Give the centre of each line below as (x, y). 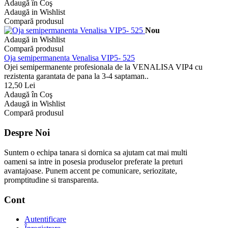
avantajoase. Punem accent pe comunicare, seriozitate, (91, 170)
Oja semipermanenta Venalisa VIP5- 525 (69, 58)
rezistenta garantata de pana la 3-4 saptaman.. (76, 76)
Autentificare (45, 219)
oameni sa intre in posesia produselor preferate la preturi (93, 161)
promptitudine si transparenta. (51, 180)
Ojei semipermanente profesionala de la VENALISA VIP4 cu (103, 67)
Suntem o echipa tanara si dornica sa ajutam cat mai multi (96, 152)
